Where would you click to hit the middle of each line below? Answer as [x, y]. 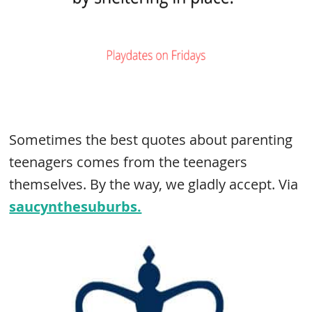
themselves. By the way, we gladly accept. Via [154, 184]
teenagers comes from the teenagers [128, 162]
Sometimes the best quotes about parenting [151, 140]
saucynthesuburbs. [76, 206]
